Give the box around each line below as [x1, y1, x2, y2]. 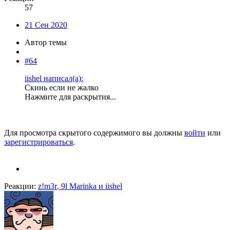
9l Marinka [61, 182, 97, 191]
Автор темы [25, 38, 67, 47]
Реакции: [4, 182, 36, 191]
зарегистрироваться [4, 138, 73, 147]
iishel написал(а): [25, 74, 83, 83]
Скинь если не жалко [25, 83, 99, 92]
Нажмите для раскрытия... [25, 92, 116, 102]
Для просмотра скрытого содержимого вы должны [4, 128, 184, 138]
